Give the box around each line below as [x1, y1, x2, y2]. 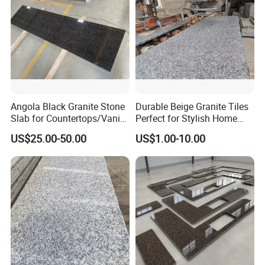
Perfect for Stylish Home [135, 112, 237, 125]
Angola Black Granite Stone [11, 100, 125, 114]
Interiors [135, 124, 169, 137]
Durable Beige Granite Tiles [135, 100, 248, 114]
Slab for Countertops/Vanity [11, 112, 128, 125]
